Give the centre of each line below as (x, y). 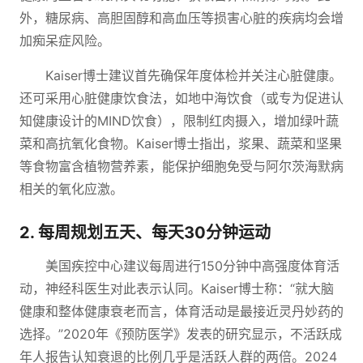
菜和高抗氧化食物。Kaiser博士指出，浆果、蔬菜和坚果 (181, 143)
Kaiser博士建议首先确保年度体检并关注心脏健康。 (194, 75)
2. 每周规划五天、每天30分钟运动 (145, 233)
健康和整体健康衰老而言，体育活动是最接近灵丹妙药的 (181, 311)
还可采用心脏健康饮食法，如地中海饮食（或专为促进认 (181, 98)
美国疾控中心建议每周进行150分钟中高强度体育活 (192, 266)
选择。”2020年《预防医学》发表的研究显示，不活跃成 (181, 334)
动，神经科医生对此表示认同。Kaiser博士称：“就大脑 (177, 288)
